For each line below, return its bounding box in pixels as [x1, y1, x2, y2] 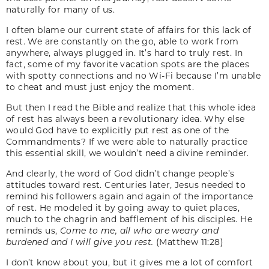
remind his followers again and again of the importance [6, 190, 253, 202]
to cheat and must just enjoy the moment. [6, 80, 194, 92]
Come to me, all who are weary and [59, 224, 219, 236]
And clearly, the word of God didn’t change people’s [6, 167, 235, 179]
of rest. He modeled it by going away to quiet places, [6, 201, 240, 213]
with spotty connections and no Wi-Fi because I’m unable [6, 69, 261, 81]
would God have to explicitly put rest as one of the [6, 124, 229, 136]
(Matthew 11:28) [153, 235, 224, 247]
